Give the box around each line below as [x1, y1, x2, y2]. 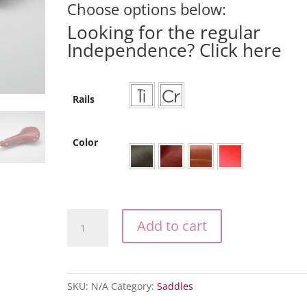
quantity [66, 256, 106, 270]
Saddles [157, 279, 194, 293]
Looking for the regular [67, 19, 261, 45]
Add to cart [137, 216, 208, 235]
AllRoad [66, 241, 102, 254]
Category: [111, 279, 158, 293]
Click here [199, 37, 282, 62]
